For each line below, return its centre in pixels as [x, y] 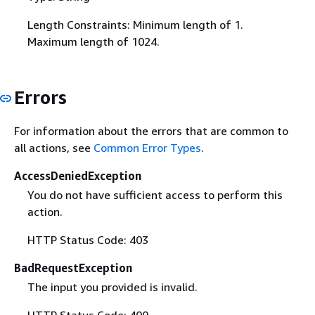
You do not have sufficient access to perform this [155, 194]
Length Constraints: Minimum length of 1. [135, 25]
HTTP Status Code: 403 [88, 239]
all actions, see [54, 147]
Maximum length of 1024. [93, 42]
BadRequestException [73, 268]
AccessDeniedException [78, 175]
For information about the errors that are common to [151, 130]
